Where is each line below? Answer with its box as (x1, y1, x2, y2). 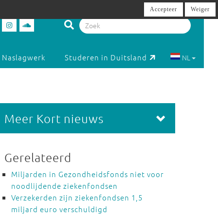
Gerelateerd (4, 150, 72, 164)
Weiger (191, 6, 210, 13)
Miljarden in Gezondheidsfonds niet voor (11, 169, 164, 179)
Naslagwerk (2, 52, 46, 63)
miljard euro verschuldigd (11, 204, 108, 214)
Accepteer (150, 6, 177, 13)
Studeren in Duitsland (65, 52, 147, 63)
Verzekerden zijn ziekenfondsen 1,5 (11, 192, 143, 202)
